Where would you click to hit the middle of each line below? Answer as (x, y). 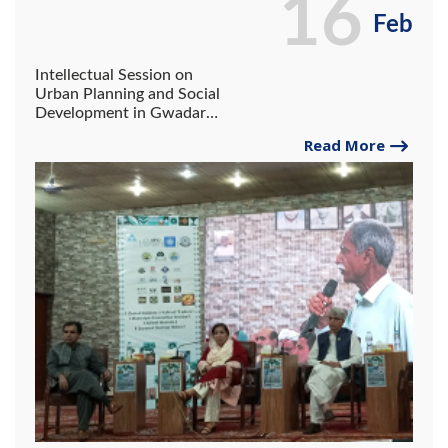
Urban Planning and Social (127, 94)
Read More (344, 145)
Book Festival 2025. (103, 132)
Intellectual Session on (114, 75)
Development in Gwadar (120, 113)
